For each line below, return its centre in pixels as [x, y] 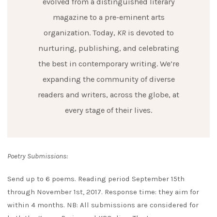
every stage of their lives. [108, 110]
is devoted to [150, 33]
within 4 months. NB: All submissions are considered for [103, 205]
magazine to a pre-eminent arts [108, 17]
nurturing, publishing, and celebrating [108, 48]
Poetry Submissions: [38, 156]
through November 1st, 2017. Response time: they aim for [103, 192]
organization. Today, [80, 33]
